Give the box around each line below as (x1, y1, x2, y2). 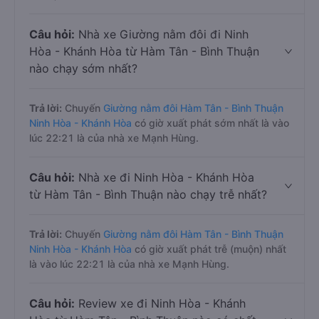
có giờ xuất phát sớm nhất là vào (132, 117, 289, 129)
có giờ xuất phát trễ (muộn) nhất (132, 243, 286, 255)
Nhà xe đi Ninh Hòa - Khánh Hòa (75, 170, 254, 184)
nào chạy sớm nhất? (29, 61, 137, 75)
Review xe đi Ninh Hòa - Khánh (75, 296, 246, 310)
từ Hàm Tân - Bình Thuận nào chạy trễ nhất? (29, 187, 267, 202)
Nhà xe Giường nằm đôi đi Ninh (75, 27, 249, 41)
